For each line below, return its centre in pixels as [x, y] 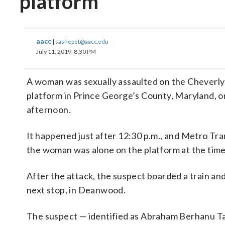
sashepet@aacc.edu [82, 41]
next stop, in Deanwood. [76, 190]
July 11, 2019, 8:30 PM [66, 51]
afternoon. [49, 109]
